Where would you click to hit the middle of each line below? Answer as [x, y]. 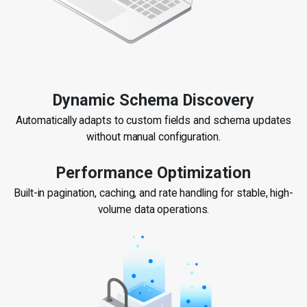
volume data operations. [153, 209]
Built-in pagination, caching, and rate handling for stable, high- [153, 193]
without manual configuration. [153, 137]
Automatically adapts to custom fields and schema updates [153, 121]
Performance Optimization [153, 172]
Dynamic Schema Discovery [153, 100]
